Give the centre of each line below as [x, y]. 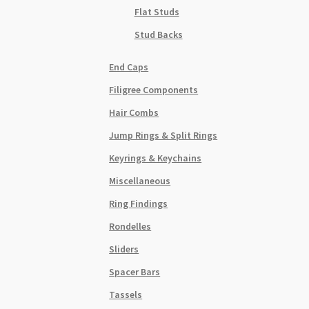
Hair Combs [134, 112]
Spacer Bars [135, 271]
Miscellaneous [140, 180]
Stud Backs [158, 34]
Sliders [124, 249]
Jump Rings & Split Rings [163, 135]
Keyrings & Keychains [156, 158]
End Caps [129, 67]
